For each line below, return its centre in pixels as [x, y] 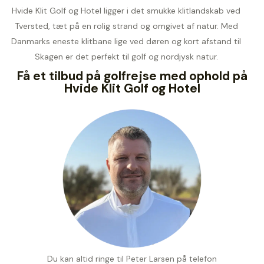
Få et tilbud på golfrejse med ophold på [132, 76]
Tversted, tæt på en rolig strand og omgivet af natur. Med [126, 26]
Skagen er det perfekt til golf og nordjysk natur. [126, 57]
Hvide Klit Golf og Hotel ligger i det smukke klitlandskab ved [126, 11]
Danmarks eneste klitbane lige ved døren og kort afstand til [126, 42]
